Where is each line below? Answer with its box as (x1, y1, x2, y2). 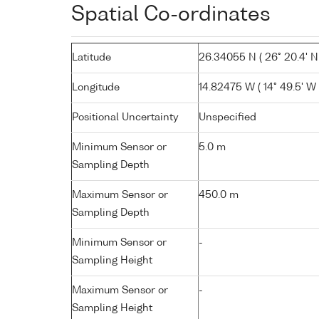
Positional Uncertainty (72, 112, 179, 122)
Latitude (72, 52, 111, 63)
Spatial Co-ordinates (71, 4, 271, 25)
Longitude (72, 82, 120, 93)
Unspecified (199, 112, 256, 122)
